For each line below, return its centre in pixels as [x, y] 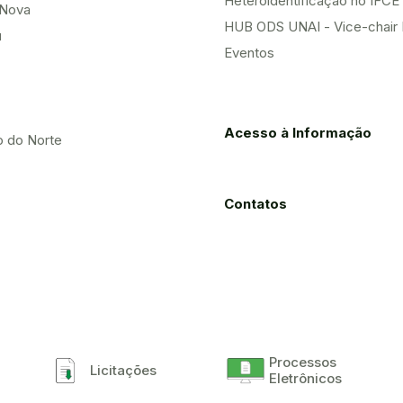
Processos [303, 363]
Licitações [124, 371]
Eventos [249, 53]
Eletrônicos [306, 379]
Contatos [255, 204]
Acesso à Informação [298, 133]
